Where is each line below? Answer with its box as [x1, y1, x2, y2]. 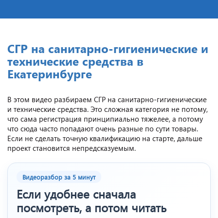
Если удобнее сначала [17, 185, 136, 201]
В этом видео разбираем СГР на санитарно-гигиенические [7, 94, 207, 104]
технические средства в [7, 53, 144, 69]
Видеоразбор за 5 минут [22, 172, 95, 181]
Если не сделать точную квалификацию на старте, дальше [7, 133, 202, 143]
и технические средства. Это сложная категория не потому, [7, 104, 208, 114]
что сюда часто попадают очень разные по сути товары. [7, 123, 198, 133]
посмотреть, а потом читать [17, 199, 166, 215]
